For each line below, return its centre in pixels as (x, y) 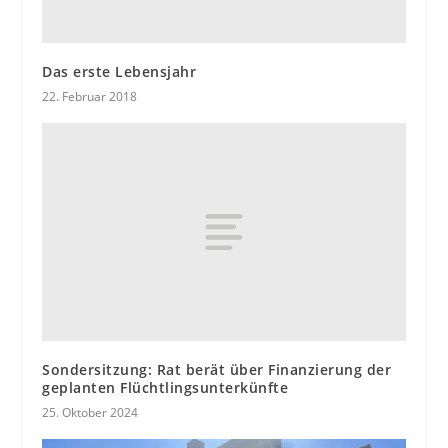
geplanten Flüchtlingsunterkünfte (165, 387)
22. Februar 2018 (90, 96)
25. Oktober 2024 (90, 412)
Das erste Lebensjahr (119, 71)
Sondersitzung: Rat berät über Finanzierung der (217, 369)
